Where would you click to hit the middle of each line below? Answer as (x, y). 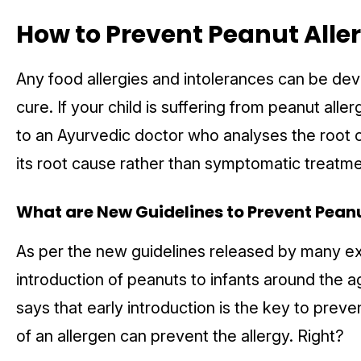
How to (61, 35)
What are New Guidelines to (132, 212)
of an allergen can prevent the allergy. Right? (182, 336)
